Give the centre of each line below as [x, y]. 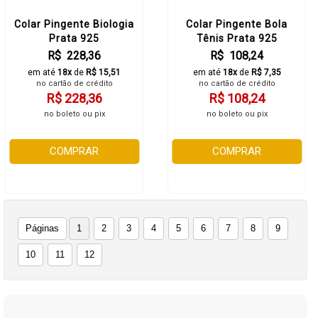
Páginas [42, 228]
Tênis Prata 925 [237, 38]
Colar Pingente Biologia [74, 24]
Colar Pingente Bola [237, 24]
